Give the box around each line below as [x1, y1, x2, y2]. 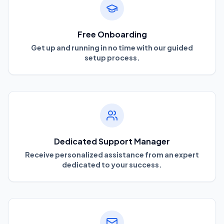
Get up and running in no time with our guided [31, 42, 193, 52]
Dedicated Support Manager [54, 135, 170, 146]
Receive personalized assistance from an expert [25, 149, 199, 159]
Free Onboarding [77, 28, 147, 39]
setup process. [84, 52, 140, 62]
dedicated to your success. [62, 159, 162, 169]
